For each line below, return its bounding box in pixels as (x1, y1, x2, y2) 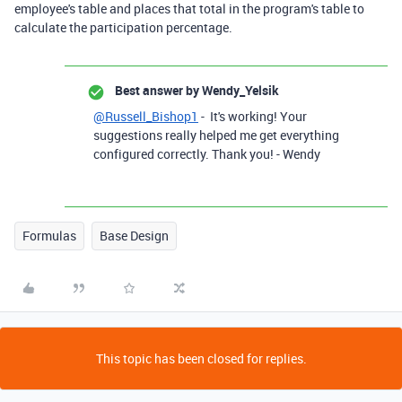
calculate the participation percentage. (14, 19, 232, 36)
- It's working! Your (198, 108, 307, 125)
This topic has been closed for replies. (95, 350, 307, 367)
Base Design (100, 227, 169, 244)
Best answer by (115, 82, 199, 99)
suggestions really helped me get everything (93, 127, 339, 144)
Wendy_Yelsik (199, 82, 279, 99)
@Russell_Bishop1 (93, 108, 198, 125)
